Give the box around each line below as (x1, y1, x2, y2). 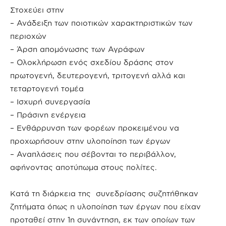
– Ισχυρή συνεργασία (10, 97, 90, 106)
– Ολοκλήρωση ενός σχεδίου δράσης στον (10, 58, 174, 67)
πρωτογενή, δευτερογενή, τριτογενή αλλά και (10, 71, 185, 80)
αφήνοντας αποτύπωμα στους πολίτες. (10, 163, 157, 172)
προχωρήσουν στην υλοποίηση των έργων (10, 137, 171, 146)
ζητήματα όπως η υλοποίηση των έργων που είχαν (10, 202, 201, 211)
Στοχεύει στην (10, 6, 64, 15)
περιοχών (10, 32, 46, 41)
